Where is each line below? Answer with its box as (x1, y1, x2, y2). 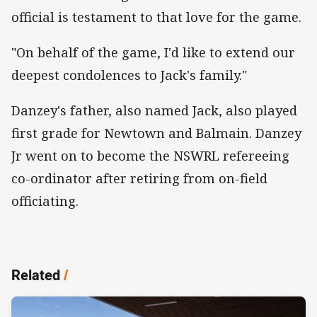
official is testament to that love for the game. (11, 8, 301, 26)
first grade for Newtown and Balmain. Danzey (11, 125, 301, 142)
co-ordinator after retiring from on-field (11, 170, 267, 188)
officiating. (11, 192, 79, 210)
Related (11, 265, 60, 285)
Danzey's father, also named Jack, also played (11, 102, 297, 120)
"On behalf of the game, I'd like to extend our (11, 44, 295, 62)
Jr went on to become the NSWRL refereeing (11, 147, 289, 165)
